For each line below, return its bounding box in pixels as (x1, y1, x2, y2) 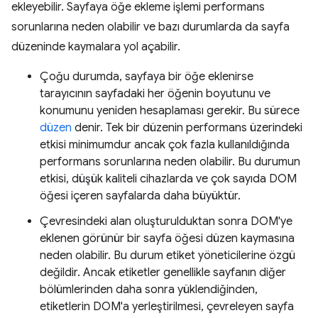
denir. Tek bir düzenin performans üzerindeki (72, 121, 302, 136)
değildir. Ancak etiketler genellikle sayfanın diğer (40, 265, 286, 280)
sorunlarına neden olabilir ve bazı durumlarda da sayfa (11, 20, 290, 35)
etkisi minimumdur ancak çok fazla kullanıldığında (40, 138, 290, 153)
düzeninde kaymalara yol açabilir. (11, 40, 180, 55)
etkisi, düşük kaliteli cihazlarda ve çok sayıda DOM (40, 172, 297, 187)
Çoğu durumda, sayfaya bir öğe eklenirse (40, 70, 253, 84)
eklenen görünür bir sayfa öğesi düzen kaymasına (40, 231, 295, 246)
